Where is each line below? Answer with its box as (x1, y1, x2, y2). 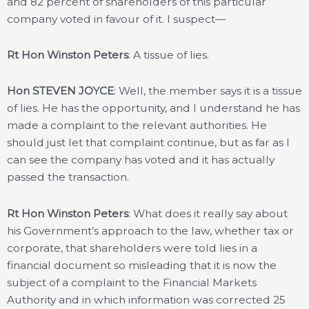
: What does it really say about (128, 206, 288, 220)
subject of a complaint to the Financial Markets (7, 275, 257, 289)
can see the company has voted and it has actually (7, 153, 275, 167)
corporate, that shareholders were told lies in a (7, 241, 257, 255)
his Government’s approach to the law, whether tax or (7, 223, 294, 237)
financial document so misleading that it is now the (7, 258, 277, 272)
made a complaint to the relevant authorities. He (7, 119, 267, 132)
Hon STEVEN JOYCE (7, 84, 114, 98)
